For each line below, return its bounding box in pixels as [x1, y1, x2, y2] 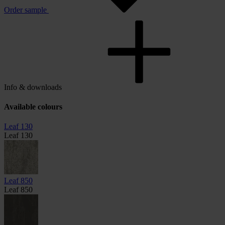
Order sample [4, 5, 47, 14]
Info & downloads [4, 82, 62, 91]
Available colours [4, 102, 62, 111]
